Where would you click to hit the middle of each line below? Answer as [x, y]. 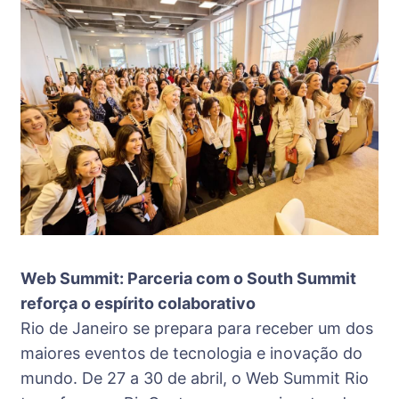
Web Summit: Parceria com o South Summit [188, 278]
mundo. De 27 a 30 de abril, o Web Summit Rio [195, 378]
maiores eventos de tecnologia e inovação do [191, 353]
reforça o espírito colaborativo [138, 303]
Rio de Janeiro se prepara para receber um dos [197, 328]
